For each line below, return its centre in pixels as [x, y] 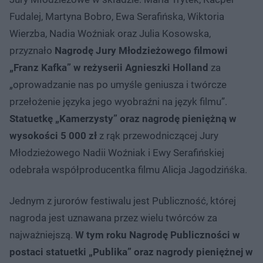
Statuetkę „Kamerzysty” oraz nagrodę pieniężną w [123, 118]
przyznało [32, 50]
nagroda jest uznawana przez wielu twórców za [113, 218]
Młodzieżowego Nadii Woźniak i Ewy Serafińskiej [117, 152]
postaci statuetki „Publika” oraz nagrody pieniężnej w [131, 252]
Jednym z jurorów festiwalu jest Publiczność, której [123, 200]
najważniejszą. [42, 235]
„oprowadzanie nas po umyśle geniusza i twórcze [118, 84]
